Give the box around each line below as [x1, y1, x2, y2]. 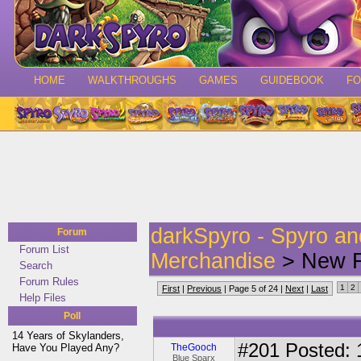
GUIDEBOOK [260, 74, 324, 86]
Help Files [19, 292, 66, 304]
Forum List [19, 243, 69, 255]
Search [19, 259, 52, 272]
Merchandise [151, 249, 276, 273]
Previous [187, 284, 222, 293]
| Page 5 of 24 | [222, 284, 285, 293]
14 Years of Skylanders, [12, 330, 124, 342]
